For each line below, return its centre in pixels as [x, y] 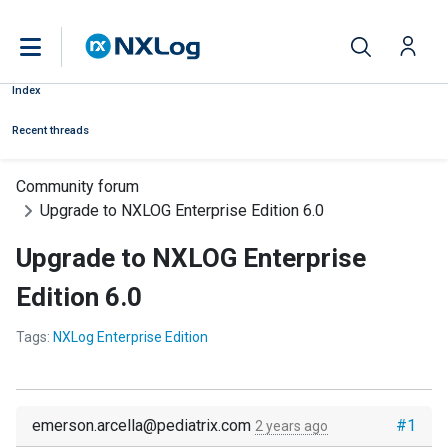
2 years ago [291, 426]
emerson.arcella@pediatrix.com [143, 425]
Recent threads [50, 130]
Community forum [77, 186]
